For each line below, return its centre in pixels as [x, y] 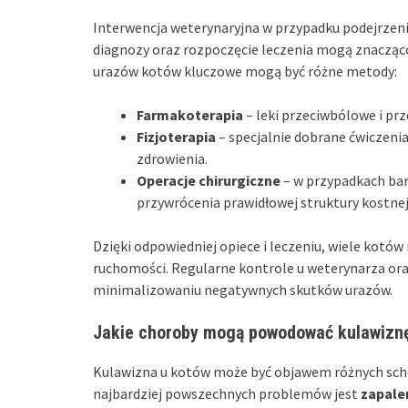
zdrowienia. [172, 158]
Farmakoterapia [190, 114]
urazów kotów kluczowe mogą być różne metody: [245, 71]
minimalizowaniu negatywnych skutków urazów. [243, 289]
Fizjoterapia [176, 136]
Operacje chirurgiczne [209, 180]
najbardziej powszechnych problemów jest [227, 393]
